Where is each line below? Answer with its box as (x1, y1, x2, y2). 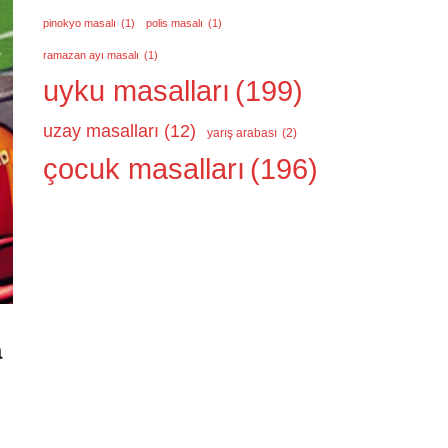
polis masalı (145, 17, 203, 29)
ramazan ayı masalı (42, 49, 139, 61)
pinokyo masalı (42, 17, 116, 29)
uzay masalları (42, 121, 159, 141)
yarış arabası (206, 126, 277, 140)
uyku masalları (42, 75, 230, 107)
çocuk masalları (42, 153, 245, 185)
